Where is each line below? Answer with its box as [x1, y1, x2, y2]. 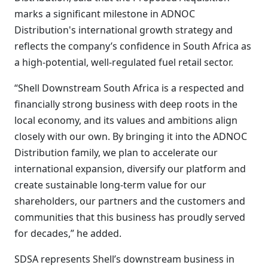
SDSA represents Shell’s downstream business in [14, 252, 234, 266]
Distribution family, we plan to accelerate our [14, 146, 218, 159]
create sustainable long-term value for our [14, 178, 206, 191]
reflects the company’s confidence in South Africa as [14, 39, 251, 53]
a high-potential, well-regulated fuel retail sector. [14, 56, 233, 69]
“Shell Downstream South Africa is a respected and [14, 81, 244, 95]
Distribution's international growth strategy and [14, 23, 233, 36]
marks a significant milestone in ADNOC [14, 7, 195, 20]
